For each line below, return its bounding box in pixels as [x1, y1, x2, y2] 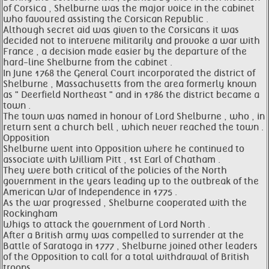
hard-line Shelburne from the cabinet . [3, 57, 172, 68]
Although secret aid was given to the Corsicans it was [3, 25, 239, 35]
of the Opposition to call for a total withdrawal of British [3, 252, 249, 262]
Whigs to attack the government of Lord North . [3, 219, 210, 230]
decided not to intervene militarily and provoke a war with [3, 35, 260, 46]
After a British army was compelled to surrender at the [3, 230, 244, 241]
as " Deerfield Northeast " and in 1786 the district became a [3, 89, 259, 100]
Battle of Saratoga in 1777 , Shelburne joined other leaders [3, 241, 258, 252]
